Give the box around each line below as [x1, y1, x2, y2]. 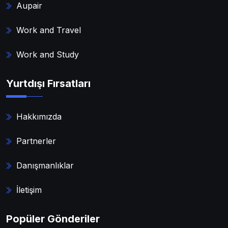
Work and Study [16, 49, 79, 60]
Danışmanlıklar [16, 160, 74, 171]
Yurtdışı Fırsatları [6, 77, 91, 90]
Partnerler [16, 136, 56, 147]
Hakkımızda [16, 111, 62, 122]
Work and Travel [16, 25, 81, 36]
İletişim [16, 185, 42, 195]
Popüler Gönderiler [6, 213, 100, 225]
